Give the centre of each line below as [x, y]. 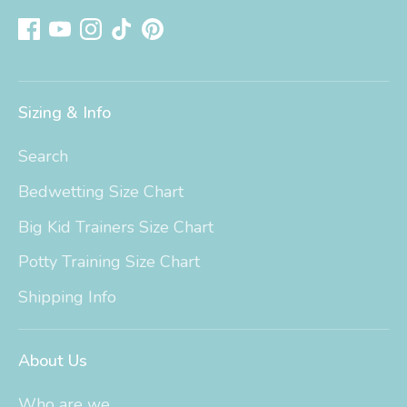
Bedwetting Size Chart [101, 191]
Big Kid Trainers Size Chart [116, 227]
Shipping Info [67, 298]
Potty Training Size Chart [109, 262]
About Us [53, 360]
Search [43, 157]
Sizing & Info [65, 112]
